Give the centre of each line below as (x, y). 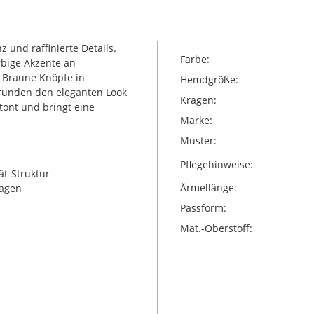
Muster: (198, 141)
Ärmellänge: (208, 187)
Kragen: (198, 100)
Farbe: (194, 59)
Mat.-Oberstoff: (216, 228)
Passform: (203, 208)
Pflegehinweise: (216, 164)
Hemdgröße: (209, 80)
